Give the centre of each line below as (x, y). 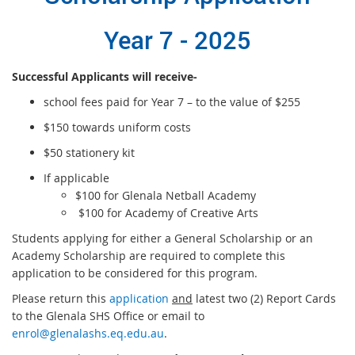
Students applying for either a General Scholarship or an (162, 238)
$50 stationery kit (89, 152)
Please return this (61, 298)
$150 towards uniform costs (117, 127)
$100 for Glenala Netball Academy (166, 195)
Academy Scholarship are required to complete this (149, 255)
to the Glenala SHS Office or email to (108, 315)
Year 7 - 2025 (177, 39)
